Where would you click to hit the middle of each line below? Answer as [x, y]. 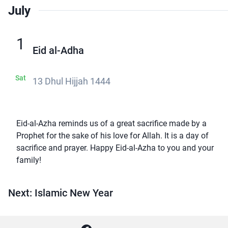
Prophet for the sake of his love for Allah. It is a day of [112, 135]
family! [29, 160]
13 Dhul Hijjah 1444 [72, 81]
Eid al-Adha [58, 51]
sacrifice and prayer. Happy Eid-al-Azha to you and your [115, 148]
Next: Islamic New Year [61, 193]
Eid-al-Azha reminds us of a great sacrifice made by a [111, 123]
